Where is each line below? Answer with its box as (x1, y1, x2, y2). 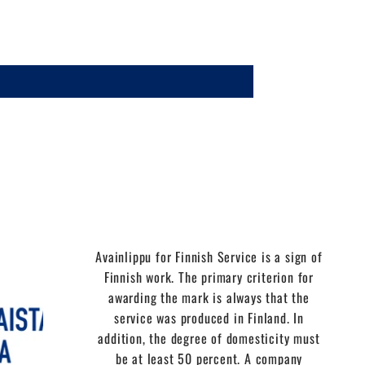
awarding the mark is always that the (108, 287, 310, 307)
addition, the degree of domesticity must (98, 328, 320, 348)
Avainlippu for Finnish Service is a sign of (95, 246, 323, 266)
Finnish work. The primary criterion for (103, 266, 314, 287)
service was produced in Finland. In (113, 307, 304, 328)
